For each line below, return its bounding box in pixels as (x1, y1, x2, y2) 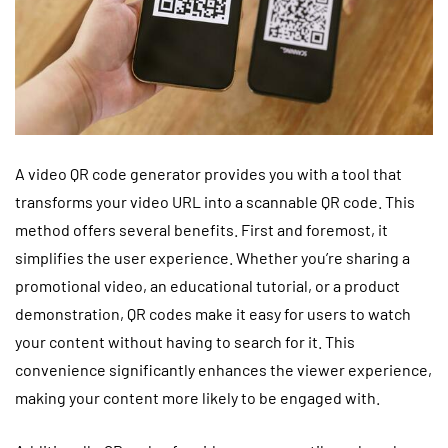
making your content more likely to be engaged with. (15, 387, 380, 407)
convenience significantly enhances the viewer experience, (15, 359, 432, 379)
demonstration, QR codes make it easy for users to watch (15, 303, 411, 323)
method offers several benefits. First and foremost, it (15, 219, 388, 239)
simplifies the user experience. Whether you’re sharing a (15, 247, 410, 267)
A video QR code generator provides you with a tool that (15, 163, 402, 183)
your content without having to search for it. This (15, 331, 355, 351)
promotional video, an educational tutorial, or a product (15, 275, 400, 295)
